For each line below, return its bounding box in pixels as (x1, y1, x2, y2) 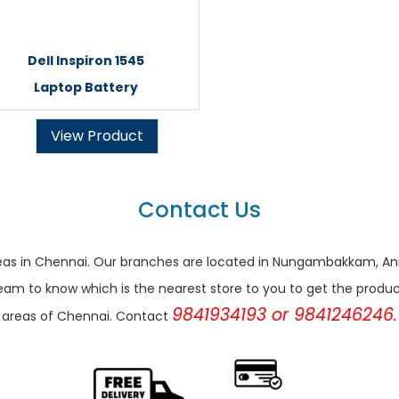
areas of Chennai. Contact (2, 307, 172, 325)
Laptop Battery (34, 78, 138, 96)
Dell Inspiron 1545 (28, 52, 144, 69)
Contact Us (138, 195, 261, 224)
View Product (51, 126, 143, 146)
